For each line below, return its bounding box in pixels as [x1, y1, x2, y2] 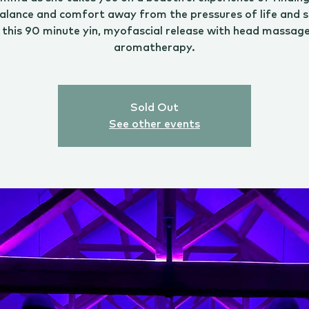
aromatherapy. [114, 42, 195, 53]
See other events [109, 119, 200, 130]
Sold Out [130, 102, 179, 113]
